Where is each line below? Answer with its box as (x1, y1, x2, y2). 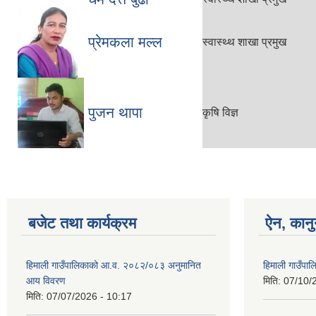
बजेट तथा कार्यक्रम (28, 214, 136, 232)
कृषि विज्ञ (202, 107, 238, 119)
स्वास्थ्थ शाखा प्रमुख (202, 36, 286, 48)
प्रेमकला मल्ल (88, 34, 162, 50)
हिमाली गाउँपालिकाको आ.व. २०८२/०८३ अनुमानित (26, 260, 201, 271)
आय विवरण (26, 275, 66, 286)
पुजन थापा (88, 104, 142, 121)
